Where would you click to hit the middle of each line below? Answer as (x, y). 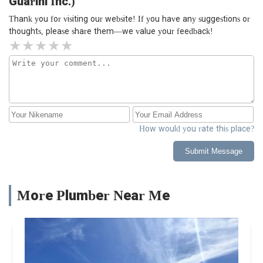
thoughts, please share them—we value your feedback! (111, 32)
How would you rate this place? (197, 129)
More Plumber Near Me (93, 196)
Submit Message (214, 151)
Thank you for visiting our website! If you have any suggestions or (129, 19)
